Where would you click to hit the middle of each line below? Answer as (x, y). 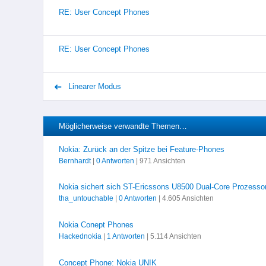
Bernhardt (75, 161)
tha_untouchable (86, 199)
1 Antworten (126, 236)
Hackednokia (80, 236)
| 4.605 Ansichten (185, 199)
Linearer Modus (94, 86)
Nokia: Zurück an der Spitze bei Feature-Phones (141, 149)
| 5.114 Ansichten (173, 236)
